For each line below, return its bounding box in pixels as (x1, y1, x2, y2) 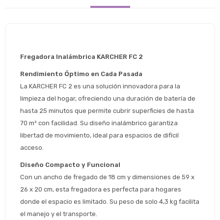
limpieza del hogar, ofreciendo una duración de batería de (20, 95, 195, 103)
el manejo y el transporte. (20, 210, 97, 218)
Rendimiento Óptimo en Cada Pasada (20, 70, 142, 78)
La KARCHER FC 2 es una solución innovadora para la (20, 82, 180, 90)
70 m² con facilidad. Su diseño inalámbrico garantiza (20, 119, 178, 127)
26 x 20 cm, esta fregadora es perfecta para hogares (20, 186, 181, 193)
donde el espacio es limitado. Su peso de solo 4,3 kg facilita (20, 198, 199, 206)
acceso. (20, 144, 44, 152)
